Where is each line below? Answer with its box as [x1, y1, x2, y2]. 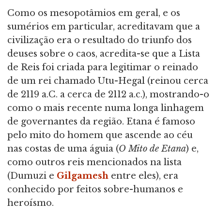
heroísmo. [7, 197, 54, 208]
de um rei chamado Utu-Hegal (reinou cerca [7, 75, 208, 86]
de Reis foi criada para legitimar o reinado [7, 62, 198, 73]
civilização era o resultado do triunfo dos [7, 34, 192, 46]
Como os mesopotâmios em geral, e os [7, 7, 180, 18]
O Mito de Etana [119, 143, 186, 154]
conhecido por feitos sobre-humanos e [7, 184, 183, 195]
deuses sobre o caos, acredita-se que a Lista [7, 48, 200, 59]
